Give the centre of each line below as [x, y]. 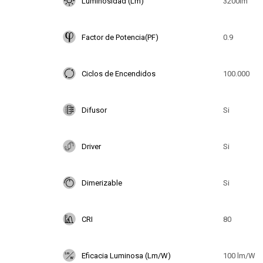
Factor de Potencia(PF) [120, 37]
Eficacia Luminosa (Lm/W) [126, 255]
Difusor [94, 110]
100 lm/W [239, 255]
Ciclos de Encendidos [119, 73]
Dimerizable [102, 183]
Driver [91, 146]
